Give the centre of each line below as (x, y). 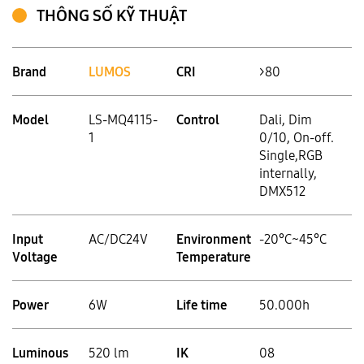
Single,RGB (291, 155)
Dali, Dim (286, 119)
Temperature (214, 257)
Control (198, 119)
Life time (202, 305)
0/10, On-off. (297, 137)
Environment (214, 239)
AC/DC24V (118, 239)
